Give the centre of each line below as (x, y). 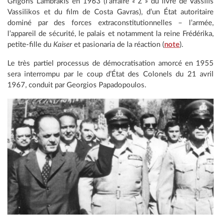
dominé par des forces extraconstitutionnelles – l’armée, (110, 23)
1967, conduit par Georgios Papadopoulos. (77, 85)
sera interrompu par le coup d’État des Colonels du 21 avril (110, 74)
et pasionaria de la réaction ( (118, 44)
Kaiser (63, 44)
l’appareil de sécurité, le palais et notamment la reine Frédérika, (110, 34)
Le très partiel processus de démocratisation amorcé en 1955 (110, 63)
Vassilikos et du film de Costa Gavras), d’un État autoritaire (110, 12)
